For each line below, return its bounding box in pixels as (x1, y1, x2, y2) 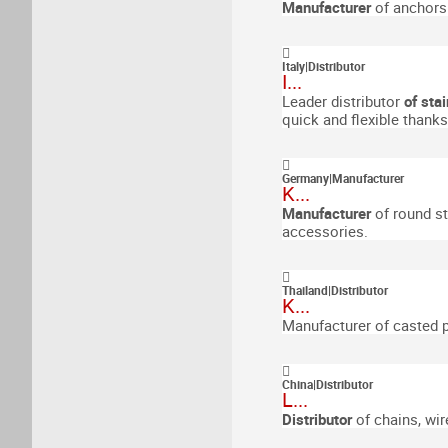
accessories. (282, 221, 368, 241)
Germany (282, 170, 329, 186)
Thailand (282, 282, 328, 298)
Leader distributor (282, 91, 400, 111)
